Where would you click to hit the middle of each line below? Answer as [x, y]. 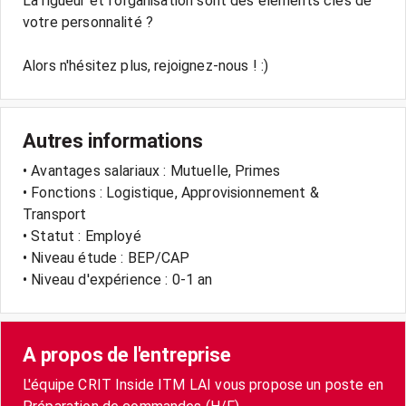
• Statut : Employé [82, 236]
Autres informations [113, 141]
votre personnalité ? [88, 22]
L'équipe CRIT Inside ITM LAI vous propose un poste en [203, 385]
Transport [55, 214]
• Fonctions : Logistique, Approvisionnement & [171, 193]
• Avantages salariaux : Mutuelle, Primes [152, 171]
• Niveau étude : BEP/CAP [106, 258]
